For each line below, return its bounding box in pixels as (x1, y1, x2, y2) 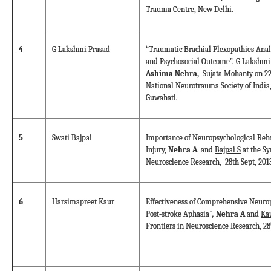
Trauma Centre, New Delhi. (146, 5, 233, 14)
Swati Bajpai (52, 134, 92, 142)
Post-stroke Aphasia (146, 210, 209, 218)
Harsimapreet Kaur (52, 198, 114, 206)
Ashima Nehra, (146, 70, 199, 78)
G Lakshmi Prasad (52, 45, 110, 54)
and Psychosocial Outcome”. (146, 57, 236, 66)
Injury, (146, 146, 168, 154)
